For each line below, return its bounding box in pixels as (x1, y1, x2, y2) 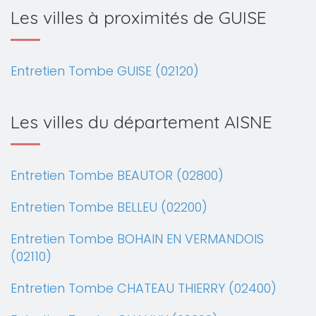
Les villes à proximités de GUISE (11, 6, 267, 28)
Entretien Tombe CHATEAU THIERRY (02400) (11, 279, 276, 297)
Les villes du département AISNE (11, 111, 272, 133)
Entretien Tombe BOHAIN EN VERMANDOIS (11, 230, 264, 248)
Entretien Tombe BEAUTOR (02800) (11, 166, 224, 184)
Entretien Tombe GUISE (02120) (11, 62, 199, 80)
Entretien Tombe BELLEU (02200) (11, 198, 207, 216)
